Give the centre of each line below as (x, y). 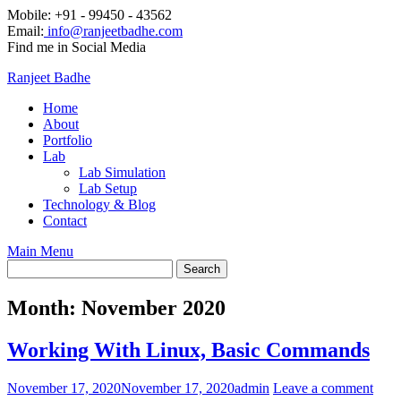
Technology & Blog (99, 205)
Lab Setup (108, 188)
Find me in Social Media (77, 47)
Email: (26, 31)
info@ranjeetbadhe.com (113, 31)
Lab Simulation (122, 172)
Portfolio (68, 140)
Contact (65, 221)
